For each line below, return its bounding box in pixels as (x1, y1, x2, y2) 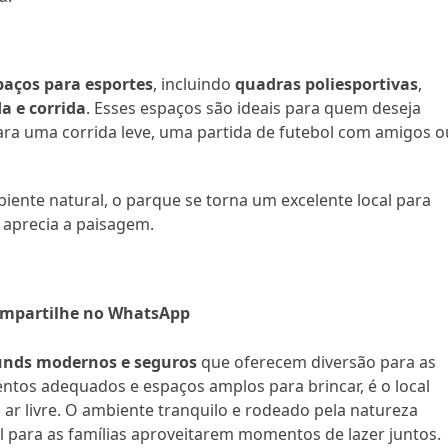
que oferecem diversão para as (197, 350, 437, 373)
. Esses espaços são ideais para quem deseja (86, 96, 422, 119)
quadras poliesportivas (235, 72, 419, 95)
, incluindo (153, 72, 236, 95)
